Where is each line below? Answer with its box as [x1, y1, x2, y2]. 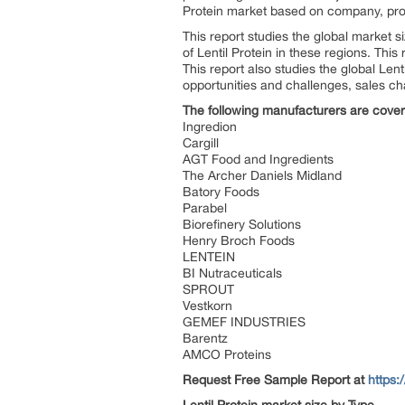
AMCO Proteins [183, 347, 271, 362]
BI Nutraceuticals [183, 266, 282, 280]
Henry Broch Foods [183, 233, 295, 248]
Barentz [183, 331, 228, 345]
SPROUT [183, 282, 234, 297]
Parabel [183, 201, 227, 215]
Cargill [183, 136, 219, 150]
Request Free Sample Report [183, 372, 353, 387]
